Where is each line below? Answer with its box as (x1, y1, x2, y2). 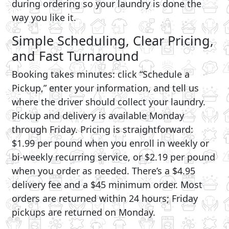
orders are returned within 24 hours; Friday (12, 192, 198, 205)
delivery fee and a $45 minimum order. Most (12, 178, 203, 191)
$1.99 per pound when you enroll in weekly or (12, 137, 210, 150)
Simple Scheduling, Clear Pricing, (12, 32, 214, 50)
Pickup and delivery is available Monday (12, 109, 185, 122)
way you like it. (12, 11, 77, 24)
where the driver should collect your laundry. (12, 96, 206, 108)
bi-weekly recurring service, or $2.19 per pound (12, 151, 216, 164)
